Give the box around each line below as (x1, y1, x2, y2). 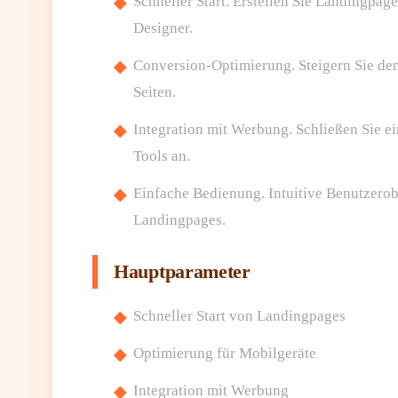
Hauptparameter (114, 260, 251, 283)
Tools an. (133, 147, 190, 164)
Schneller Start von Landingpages (133, 307, 346, 324)
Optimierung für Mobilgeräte (133, 345, 316, 362)
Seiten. (133, 84, 176, 100)
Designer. (133, 20, 193, 36)
